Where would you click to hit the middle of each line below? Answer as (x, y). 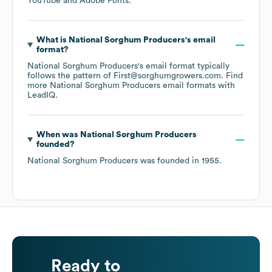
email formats (188, 86)
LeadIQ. (42, 96)
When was (58, 135)
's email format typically (184, 66)
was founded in (170, 161)
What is (52, 40)
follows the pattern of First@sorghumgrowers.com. (127, 76)
